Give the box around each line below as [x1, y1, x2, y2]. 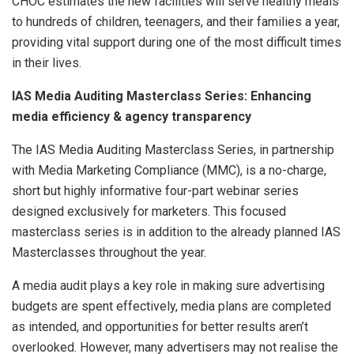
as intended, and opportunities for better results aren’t [12, 319, 308, 335]
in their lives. [12, 55, 81, 71]
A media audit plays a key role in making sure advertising [12, 278, 325, 294]
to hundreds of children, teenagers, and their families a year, [12, 14, 340, 30]
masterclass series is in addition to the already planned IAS [12, 224, 341, 240]
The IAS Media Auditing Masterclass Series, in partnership [12, 142, 334, 158]
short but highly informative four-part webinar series [12, 183, 299, 199]
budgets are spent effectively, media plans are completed [12, 299, 331, 314]
